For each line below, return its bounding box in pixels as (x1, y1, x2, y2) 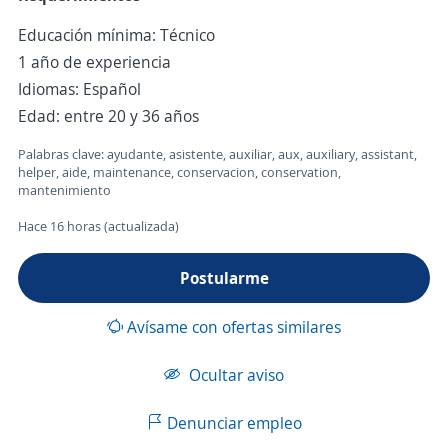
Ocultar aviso (185, 364, 284, 386)
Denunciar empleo (162, 412, 302, 434)
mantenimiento (18, 181, 111, 199)
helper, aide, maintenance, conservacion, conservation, (18, 163, 341, 181)
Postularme (179, 267, 269, 289)
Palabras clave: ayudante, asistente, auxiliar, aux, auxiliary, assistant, (18, 145, 417, 163)
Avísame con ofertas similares (123, 316, 341, 338)
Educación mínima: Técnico (18, 24, 215, 46)
